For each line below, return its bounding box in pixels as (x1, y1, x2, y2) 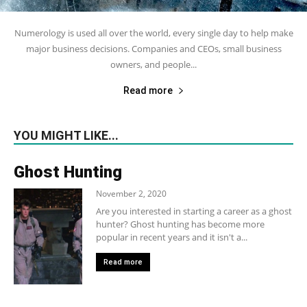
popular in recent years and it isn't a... (96, 230, 247, 243)
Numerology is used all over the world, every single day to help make (14, 26, 293, 39)
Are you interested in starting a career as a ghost (96, 204, 292, 217)
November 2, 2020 (96, 187, 167, 199)
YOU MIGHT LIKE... (14, 127, 119, 143)
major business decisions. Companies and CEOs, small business (25, 42, 282, 55)
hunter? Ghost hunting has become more (96, 217, 265, 230)
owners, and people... (110, 58, 197, 71)
